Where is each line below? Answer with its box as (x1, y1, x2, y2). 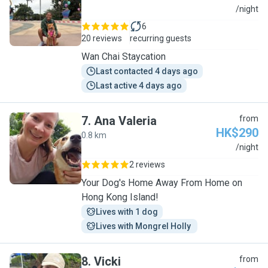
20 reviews (81, 33, 122, 43)
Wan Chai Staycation (122, 51, 166, 62)
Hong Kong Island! (81, 191, 159, 203)
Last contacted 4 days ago (96, 66, 198, 76)
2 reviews (129, 160, 165, 169)
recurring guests (130, 33, 191, 43)
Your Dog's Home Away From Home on (81, 177, 242, 188)
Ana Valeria (94, 114, 157, 128)
